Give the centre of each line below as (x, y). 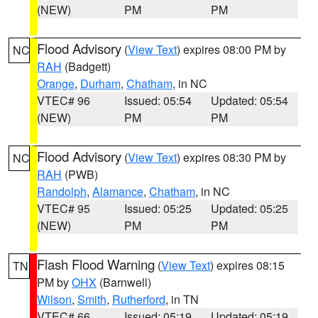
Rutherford (139, 299)
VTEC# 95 (64, 208)
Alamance (118, 191)
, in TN (182, 299)
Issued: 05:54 (158, 100)
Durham (100, 83)
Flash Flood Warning (96, 264)
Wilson (54, 299)
